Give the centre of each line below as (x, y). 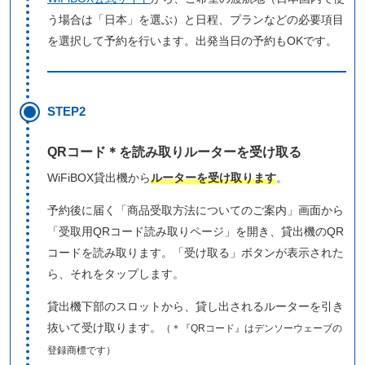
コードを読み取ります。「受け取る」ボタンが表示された (196, 252)
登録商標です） (81, 350)
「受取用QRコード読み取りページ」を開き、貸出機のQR (196, 231)
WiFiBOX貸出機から (99, 177)
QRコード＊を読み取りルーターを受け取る (174, 152)
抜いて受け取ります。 (104, 327)
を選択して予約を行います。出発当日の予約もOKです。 (192, 40)
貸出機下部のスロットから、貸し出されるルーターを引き (196, 306)
